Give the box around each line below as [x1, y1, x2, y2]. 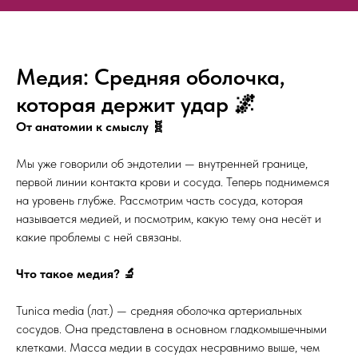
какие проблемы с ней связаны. [16, 229, 181, 245]
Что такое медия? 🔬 [16, 266, 136, 281]
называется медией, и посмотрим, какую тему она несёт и [16, 211, 321, 226]
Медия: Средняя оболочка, [16, 63, 285, 90]
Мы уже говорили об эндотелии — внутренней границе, [16, 156, 308, 171]
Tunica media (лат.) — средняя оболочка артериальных [16, 303, 302, 318]
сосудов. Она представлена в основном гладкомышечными [16, 321, 327, 336]
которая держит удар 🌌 [16, 90, 257, 117]
